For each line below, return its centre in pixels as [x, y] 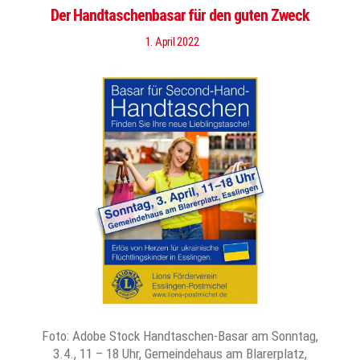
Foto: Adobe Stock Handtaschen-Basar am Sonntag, [180, 336]
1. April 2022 [172, 42]
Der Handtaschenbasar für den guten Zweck [180, 15]
